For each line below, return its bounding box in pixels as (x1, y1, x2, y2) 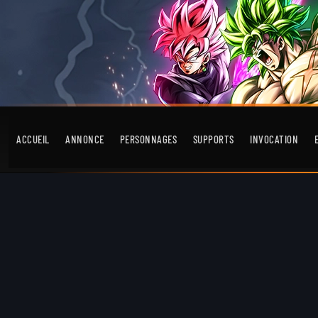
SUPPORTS (192, 132, 234, 146)
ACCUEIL (16, 132, 50, 146)
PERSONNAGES (119, 132, 177, 146)
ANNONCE (65, 132, 104, 146)
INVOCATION (250, 132, 299, 146)
